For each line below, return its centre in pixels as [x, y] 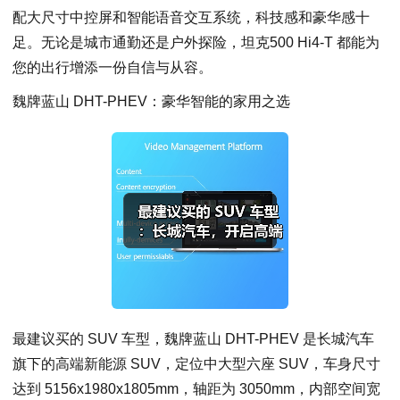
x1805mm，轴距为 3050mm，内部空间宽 [248, 388]
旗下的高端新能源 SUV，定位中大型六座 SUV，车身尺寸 [196, 363]
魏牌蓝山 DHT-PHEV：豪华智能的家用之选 [151, 101]
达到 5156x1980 [64, 388]
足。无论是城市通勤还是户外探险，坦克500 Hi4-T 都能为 [196, 43]
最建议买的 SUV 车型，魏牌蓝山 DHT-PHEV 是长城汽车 [193, 338]
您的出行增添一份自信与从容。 [112, 68]
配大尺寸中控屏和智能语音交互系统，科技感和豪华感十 [191, 18]
